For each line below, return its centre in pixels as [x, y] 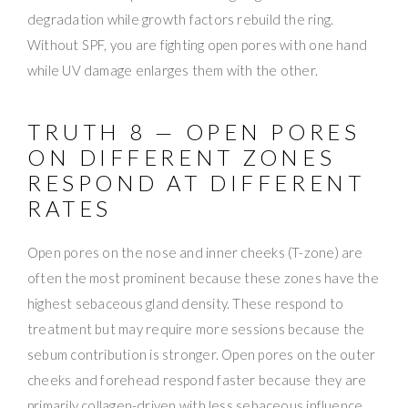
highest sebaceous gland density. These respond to [186, 303]
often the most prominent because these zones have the [203, 277]
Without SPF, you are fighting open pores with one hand [198, 44]
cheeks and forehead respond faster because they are [197, 379]
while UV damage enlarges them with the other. [173, 70]
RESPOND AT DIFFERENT [196, 182]
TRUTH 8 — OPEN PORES [194, 131]
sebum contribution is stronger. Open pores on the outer [202, 354]
